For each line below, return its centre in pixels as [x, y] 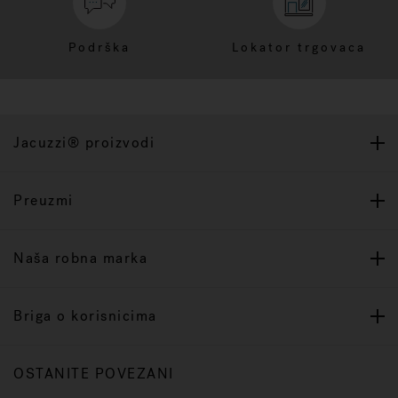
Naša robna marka [80, 258]
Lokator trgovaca [299, 47]
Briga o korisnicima [85, 315]
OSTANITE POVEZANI [94, 373]
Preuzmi [44, 200]
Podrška [99, 47]
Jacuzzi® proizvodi [84, 142]
